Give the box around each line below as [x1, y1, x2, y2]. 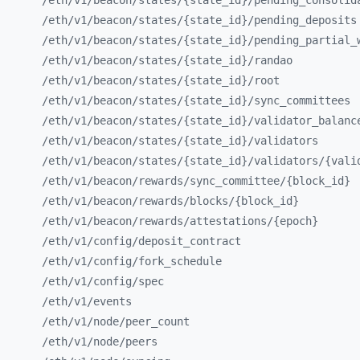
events [93, 295, 132, 308]
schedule [170, 255, 222, 268]
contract [190, 235, 241, 247]
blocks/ [190, 194, 235, 207]
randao [254, 54, 292, 67]
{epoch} [273, 215, 318, 227]
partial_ [305, 34, 357, 47]
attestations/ [190, 215, 273, 227]
